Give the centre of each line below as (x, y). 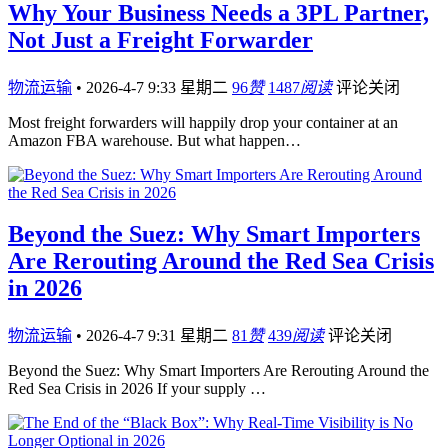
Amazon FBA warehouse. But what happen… (154, 140)
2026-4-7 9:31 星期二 (159, 336)
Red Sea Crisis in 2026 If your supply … (137, 389)
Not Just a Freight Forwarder (160, 39)
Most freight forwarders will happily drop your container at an (203, 122)
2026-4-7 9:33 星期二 (159, 87)
